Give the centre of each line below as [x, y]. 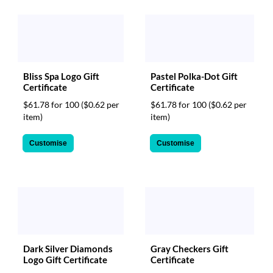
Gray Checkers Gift [190, 248]
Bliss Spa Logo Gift [61, 76]
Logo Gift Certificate [65, 259]
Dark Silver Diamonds [68, 248]
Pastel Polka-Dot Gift [194, 76]
